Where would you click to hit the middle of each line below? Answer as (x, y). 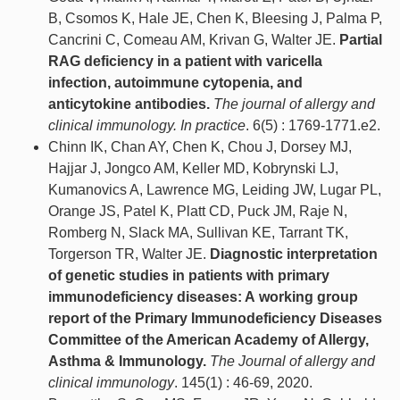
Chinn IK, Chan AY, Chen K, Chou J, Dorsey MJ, (200, 147)
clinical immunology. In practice (147, 126)
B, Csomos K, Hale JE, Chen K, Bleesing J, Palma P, (215, 19)
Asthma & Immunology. (127, 362)
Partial (361, 40)
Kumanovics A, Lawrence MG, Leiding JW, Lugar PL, (215, 190)
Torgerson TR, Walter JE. (129, 254)
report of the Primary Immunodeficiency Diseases (215, 319)
